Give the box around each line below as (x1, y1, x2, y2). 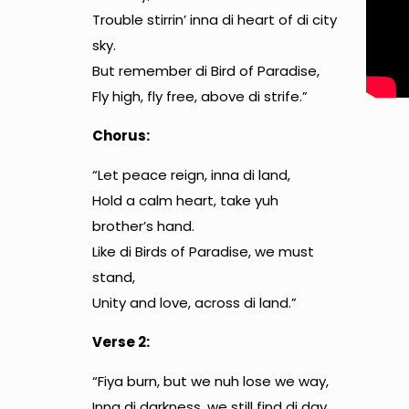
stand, (91, 267, 135, 287)
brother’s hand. (91, 215, 194, 236)
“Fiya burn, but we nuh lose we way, (91, 371, 329, 391)
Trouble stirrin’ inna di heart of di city (91, 9, 337, 29)
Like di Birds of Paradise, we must (91, 241, 314, 261)
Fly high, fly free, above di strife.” (91, 86, 308, 106)
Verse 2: (91, 331, 150, 351)
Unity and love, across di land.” (91, 292, 297, 312)
